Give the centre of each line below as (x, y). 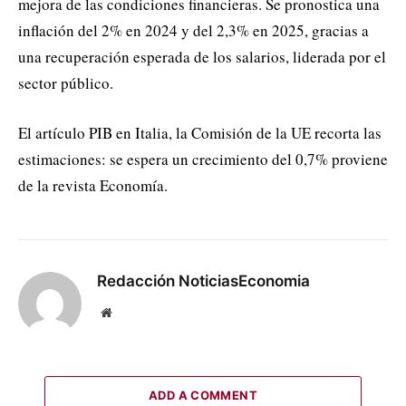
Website (131, 311)
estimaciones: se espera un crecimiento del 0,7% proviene (203, 159)
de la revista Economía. (93, 185)
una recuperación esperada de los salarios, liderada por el (202, 56)
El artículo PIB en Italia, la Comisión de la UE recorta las (200, 132)
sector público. (66, 82)
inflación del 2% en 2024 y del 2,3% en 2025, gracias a (193, 30)
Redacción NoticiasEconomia (203, 280)
